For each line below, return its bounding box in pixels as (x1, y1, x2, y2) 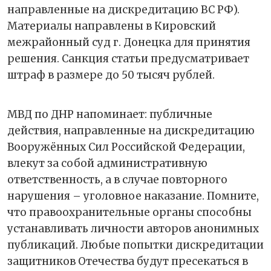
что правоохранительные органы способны (7, 205, 252, 219)
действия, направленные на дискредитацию (7, 123, 255, 137)
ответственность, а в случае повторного (7, 172, 227, 186)
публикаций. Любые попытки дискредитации (7, 238, 264, 252)
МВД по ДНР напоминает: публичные (7, 107, 212, 121)
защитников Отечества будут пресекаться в (7, 254, 248, 268)
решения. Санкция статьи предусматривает (7, 51, 249, 65)
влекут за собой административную (7, 156, 207, 170)
